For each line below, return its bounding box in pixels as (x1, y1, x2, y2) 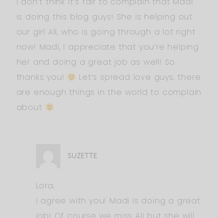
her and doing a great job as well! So (16, 56, 176, 68)
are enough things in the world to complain (16, 86, 202, 98)
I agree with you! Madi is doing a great (36, 195, 200, 206)
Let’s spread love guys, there (76, 71, 201, 83)
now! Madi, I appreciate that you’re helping (16, 41, 199, 53)
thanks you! (16, 71, 68, 83)
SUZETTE (67, 151, 97, 160)
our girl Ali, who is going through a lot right (16, 26, 196, 37)
